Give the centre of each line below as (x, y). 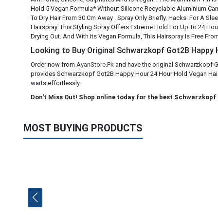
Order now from (54, 64)
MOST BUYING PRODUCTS (83, 128)
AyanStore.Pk (95, 64)
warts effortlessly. (56, 83)
